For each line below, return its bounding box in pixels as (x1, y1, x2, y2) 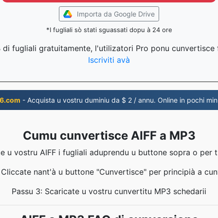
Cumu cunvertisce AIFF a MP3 (22, 128, 196, 143)
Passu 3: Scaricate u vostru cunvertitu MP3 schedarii (12, 186, 206, 196)
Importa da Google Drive (77, 10, 155, 18)
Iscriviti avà (88, 55, 130, 65)
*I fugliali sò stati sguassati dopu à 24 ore (46, 26, 172, 34)
